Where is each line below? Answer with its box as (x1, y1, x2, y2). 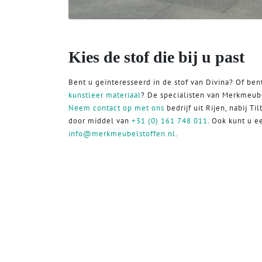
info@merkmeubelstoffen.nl (68, 128, 175, 139)
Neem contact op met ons (68, 102, 164, 113)
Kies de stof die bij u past (68, 47, 244, 66)
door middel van (68, 115, 132, 126)
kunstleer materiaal (68, 89, 141, 100)
